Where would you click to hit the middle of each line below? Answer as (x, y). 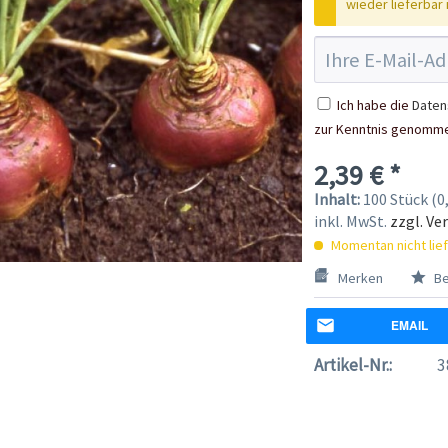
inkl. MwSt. (351, 220)
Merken (360, 277)
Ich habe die (374, 104)
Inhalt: (338, 198)
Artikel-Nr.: (352, 364)
